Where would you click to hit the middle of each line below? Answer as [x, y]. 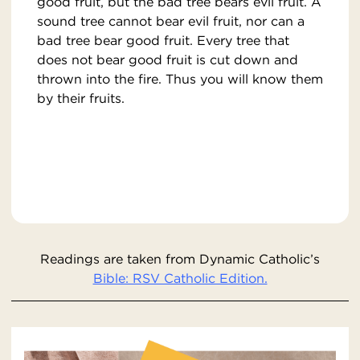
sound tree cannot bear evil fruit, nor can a [171, 21]
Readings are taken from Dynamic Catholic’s [180, 259]
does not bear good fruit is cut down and [168, 60]
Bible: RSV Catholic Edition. [180, 278]
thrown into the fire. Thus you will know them [180, 79]
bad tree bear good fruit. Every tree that [163, 41]
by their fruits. [81, 98]
